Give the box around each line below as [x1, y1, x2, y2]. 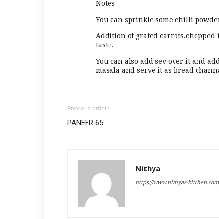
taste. [95, 41, 114, 49]
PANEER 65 [67, 118, 103, 127]
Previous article [67, 105, 109, 112]
